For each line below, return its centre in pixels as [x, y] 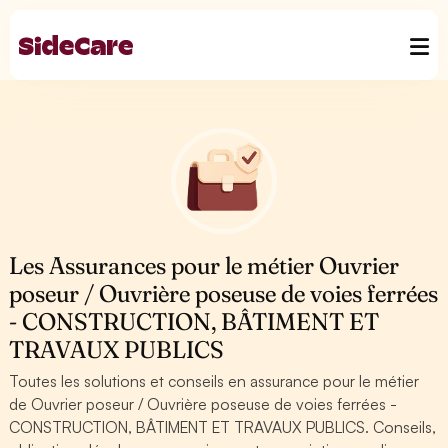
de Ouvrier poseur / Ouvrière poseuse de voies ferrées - [203, 404]
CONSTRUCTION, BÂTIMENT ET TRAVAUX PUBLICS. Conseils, [223, 427]
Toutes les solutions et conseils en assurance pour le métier [214, 381]
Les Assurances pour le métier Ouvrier [204, 265]
